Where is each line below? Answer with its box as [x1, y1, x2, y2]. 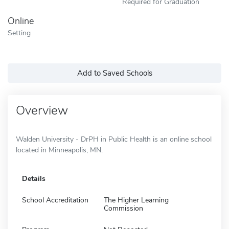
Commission [104, 203, 143, 213]
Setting [8, 27, 31, 38]
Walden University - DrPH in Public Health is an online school [16, 134, 212, 144]
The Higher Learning [104, 195, 169, 205]
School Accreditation [22, 195, 88, 205]
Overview [16, 102, 68, 119]
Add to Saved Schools [77, 67, 152, 78]
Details [22, 173, 45, 184]
